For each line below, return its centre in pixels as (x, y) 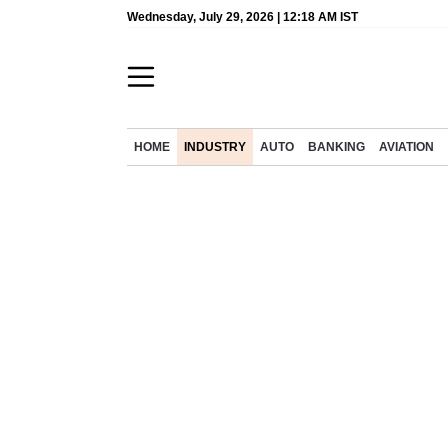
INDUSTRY (215, 147)
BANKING (336, 147)
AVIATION (406, 147)
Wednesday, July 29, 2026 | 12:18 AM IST (242, 17)
